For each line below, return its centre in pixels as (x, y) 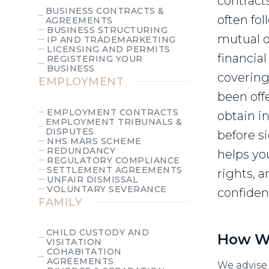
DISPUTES (70, 131)
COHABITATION (84, 252)
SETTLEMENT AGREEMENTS (115, 170)
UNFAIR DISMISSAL (92, 179)
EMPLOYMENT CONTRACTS (113, 112)
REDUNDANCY (81, 150)
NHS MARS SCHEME (94, 141)
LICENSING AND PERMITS (109, 49)
